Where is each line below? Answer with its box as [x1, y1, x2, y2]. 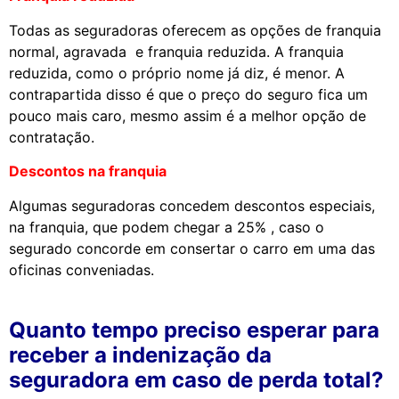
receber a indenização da [9, 341, 272, 368]
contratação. [9, 127, 94, 146]
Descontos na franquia [9, 162, 167, 181]
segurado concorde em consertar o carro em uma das [9, 239, 375, 257]
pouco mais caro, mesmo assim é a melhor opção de [9, 106, 366, 125]
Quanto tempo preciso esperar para [9, 316, 379, 343]
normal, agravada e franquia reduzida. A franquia [9, 42, 344, 61]
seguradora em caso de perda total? [9, 366, 384, 393]
